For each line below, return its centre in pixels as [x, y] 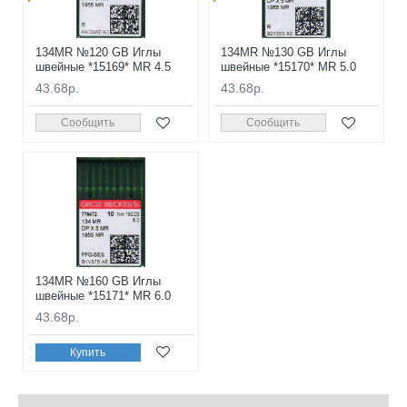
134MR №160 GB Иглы [98, 282]
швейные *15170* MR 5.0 [288, 66]
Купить [88, 352]
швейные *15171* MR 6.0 [103, 296]
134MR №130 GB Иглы [283, 52]
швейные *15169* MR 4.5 [103, 66]
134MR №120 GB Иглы [98, 52]
